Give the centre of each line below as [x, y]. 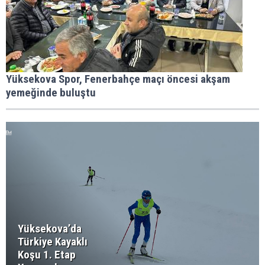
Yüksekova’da [50, 229]
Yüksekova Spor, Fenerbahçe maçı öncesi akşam [118, 79]
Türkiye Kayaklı [53, 242]
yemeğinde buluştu [51, 93]
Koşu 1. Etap [47, 255]
